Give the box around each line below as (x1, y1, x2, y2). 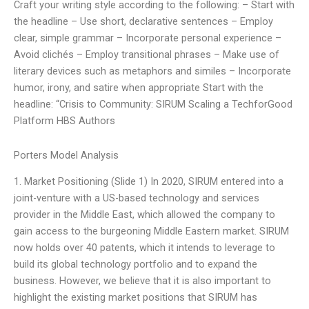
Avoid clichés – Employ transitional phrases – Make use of (14, 48, 279, 61)
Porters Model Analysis (14, 149, 119, 161)
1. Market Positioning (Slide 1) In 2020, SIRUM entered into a (14, 175, 283, 188)
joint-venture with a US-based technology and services (14, 192, 259, 205)
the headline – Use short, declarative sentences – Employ (14, 15, 273, 28)
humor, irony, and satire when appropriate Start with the (14, 81, 263, 94)
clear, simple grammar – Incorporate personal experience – (14, 32, 281, 45)
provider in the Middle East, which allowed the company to (14, 208, 275, 221)
